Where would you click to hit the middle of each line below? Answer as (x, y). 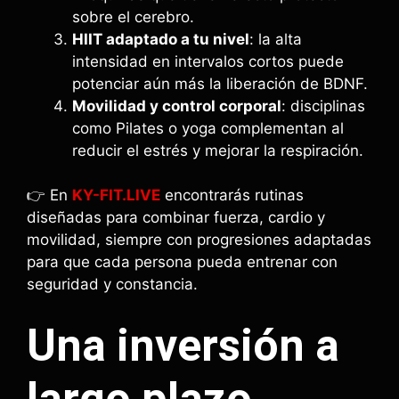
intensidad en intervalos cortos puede (208, 61)
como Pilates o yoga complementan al (208, 128)
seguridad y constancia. (112, 284)
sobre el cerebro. (133, 16)
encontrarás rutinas (232, 195)
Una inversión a (183, 345)
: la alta (276, 39)
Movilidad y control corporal (177, 106)
